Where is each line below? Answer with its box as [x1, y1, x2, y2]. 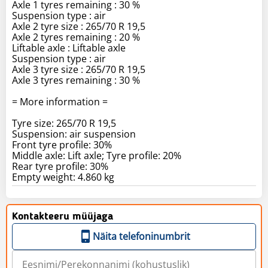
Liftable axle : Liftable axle [12, 41, 126, 54]
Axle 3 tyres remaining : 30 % [12, 73, 140, 87]
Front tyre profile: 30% [12, 138, 112, 151]
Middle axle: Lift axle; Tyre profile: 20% [12, 148, 181, 162]
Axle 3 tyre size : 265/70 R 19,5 [12, 62, 145, 76]
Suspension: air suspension [12, 127, 136, 141]
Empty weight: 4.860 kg [12, 170, 114, 184]
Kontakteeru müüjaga [12, 211, 113, 222]
